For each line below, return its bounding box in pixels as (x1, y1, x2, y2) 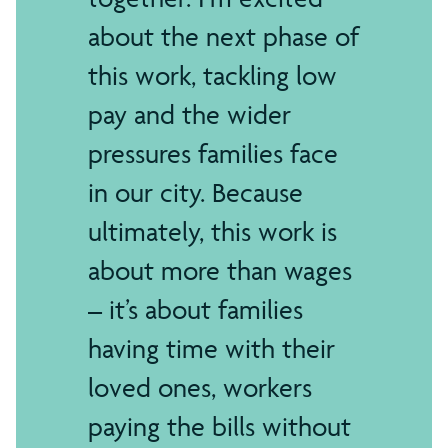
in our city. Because (88, 175, 303, 209)
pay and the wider (88, 97, 291, 131)
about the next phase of (88, 19, 359, 53)
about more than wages (88, 253, 352, 287)
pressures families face (88, 136, 338, 170)
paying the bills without (88, 409, 351, 443)
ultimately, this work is (88, 214, 337, 248)
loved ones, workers (88, 370, 312, 404)
